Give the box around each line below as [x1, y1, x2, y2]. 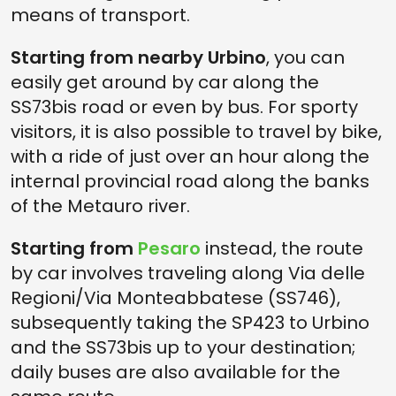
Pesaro [138, 236, 201, 261]
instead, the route [201, 236, 363, 261]
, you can [266, 45, 345, 70]
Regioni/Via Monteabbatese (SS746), [11, 286, 340, 310]
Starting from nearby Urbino [11, 45, 266, 70]
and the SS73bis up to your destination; [11, 335, 355, 360]
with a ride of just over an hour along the [11, 144, 369, 169]
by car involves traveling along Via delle [11, 261, 365, 286]
